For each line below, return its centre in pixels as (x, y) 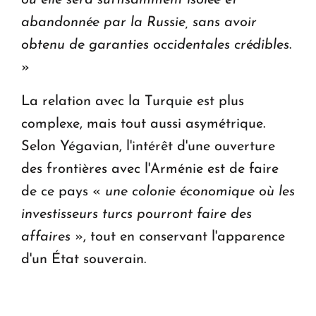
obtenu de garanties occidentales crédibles (155, 45)
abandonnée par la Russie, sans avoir (139, 23)
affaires (46, 237)
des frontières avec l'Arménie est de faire (150, 170)
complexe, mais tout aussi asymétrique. (143, 124)
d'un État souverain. (84, 260)
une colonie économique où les (200, 192)
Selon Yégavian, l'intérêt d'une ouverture (148, 147)
